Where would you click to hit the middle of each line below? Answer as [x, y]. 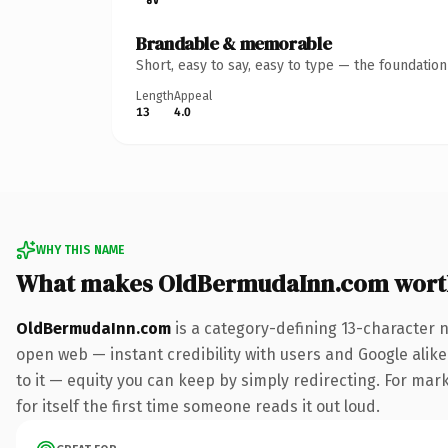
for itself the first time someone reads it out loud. [198, 406]
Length [155, 95]
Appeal [193, 95]
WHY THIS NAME [80, 249]
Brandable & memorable [234, 43]
